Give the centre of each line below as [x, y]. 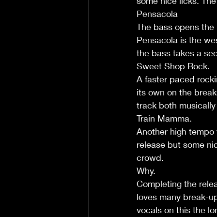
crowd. [150, 157]
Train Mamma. [164, 118]
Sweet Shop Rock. [173, 66]
